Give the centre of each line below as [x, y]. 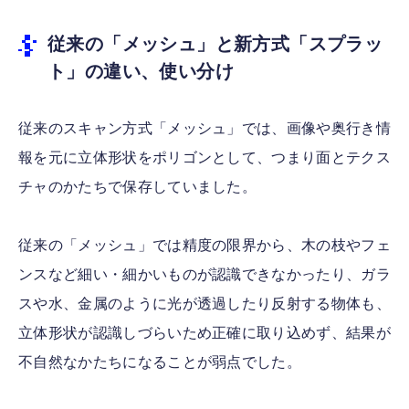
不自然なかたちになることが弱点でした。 [160, 362]
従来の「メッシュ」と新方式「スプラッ [215, 44]
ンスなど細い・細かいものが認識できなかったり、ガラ [204, 275]
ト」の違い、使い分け [141, 72]
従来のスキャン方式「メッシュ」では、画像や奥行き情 [204, 129]
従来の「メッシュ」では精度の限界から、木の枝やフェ [204, 246]
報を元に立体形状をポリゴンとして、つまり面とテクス [204, 158]
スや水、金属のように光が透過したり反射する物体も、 [205, 304]
